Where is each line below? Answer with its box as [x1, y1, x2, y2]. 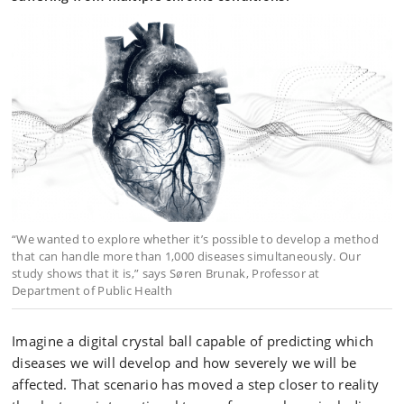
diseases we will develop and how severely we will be [12, 353, 357, 372]
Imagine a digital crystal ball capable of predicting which [12, 332, 374, 350]
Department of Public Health [12, 282, 173, 298]
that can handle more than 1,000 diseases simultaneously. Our [12, 248, 361, 264]
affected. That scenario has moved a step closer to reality [12, 375, 380, 393]
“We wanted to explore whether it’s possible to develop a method [12, 231, 379, 247]
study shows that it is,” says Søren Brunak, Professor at [12, 265, 320, 281]
